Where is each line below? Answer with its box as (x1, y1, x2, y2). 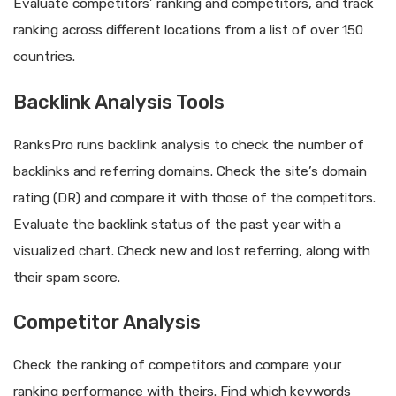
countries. (13, 49, 75, 65)
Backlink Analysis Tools (13, 89, 225, 114)
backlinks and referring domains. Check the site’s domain (13, 163, 367, 179)
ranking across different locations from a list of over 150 (13, 22, 363, 39)
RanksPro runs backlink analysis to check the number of (13, 136, 364, 153)
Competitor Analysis (13, 309, 201, 334)
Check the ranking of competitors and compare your (13, 356, 341, 373)
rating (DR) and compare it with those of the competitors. (13, 189, 376, 206)
